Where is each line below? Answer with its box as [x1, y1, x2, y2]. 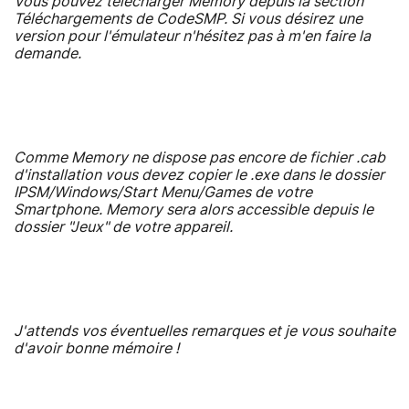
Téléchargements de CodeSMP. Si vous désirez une [14, 11, 362, 26]
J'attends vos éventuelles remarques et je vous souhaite [14, 323, 395, 339]
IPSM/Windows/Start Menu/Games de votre [14, 184, 312, 200]
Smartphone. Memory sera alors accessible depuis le [14, 202, 373, 217]
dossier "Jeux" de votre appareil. [14, 219, 233, 235]
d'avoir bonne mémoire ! [14, 341, 179, 356]
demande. [14, 46, 81, 61]
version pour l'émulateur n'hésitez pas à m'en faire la [14, 28, 371, 44]
